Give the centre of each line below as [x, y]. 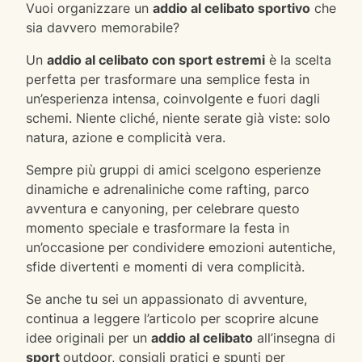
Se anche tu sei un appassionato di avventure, [166, 299]
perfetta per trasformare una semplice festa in [168, 79]
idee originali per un [88, 337]
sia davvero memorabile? [103, 27]
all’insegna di [294, 337]
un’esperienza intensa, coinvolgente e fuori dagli [173, 98]
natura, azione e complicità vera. [126, 137]
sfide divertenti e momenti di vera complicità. [165, 266]
